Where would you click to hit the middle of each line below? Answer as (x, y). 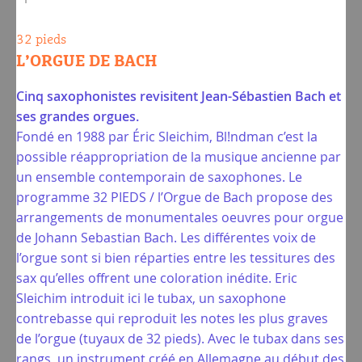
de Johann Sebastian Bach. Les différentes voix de (166, 238)
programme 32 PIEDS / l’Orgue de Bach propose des (175, 197)
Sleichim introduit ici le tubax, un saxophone (151, 298)
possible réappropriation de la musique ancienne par (179, 157)
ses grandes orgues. (78, 116)
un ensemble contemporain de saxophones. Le (159, 177)
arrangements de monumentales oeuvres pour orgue (180, 217)
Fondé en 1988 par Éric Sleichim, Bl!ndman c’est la (167, 137)
